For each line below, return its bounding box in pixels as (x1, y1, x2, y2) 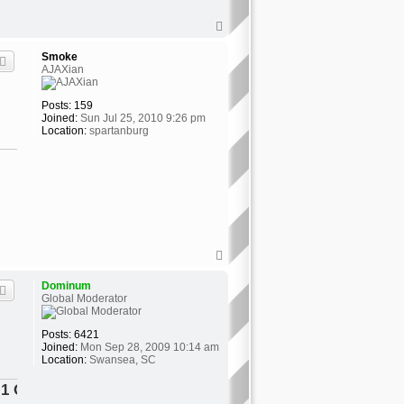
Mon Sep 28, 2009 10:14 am (77, 341, 219, 354)
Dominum (41, 280, 91, 293)
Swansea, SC (86, 353, 156, 367)
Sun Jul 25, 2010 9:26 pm (77, 111, 206, 124)
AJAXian (41, 62, 84, 76)
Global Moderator (41, 292, 127, 306)
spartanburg (86, 124, 149, 137)
